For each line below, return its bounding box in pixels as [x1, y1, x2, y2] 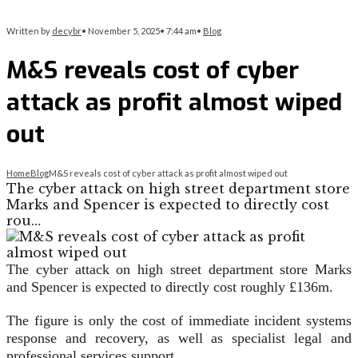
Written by [6, 26, 52, 36]
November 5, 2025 [88, 26, 160, 36]
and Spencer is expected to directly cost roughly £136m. [6, 279, 333, 296]
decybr [52, 26, 82, 36]
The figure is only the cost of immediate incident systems [6, 312, 352, 329]
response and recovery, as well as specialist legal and [6, 330, 352, 347]
